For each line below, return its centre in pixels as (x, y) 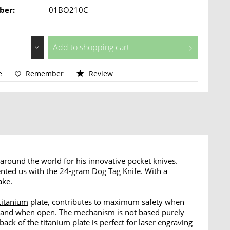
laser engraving (166, 222)
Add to (65, 47)
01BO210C (69, 10)
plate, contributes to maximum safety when (106, 202)
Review (100, 74)
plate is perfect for (104, 222)
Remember (45, 74)
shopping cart (104, 47)
